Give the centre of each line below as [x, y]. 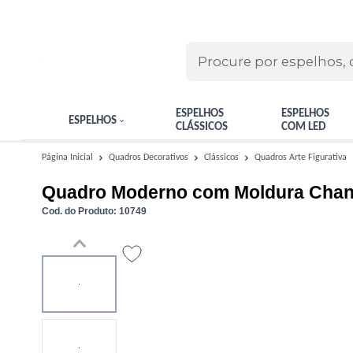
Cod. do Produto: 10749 [94, 211]
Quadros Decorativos [150, 158]
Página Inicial [69, 158]
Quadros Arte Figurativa [301, 158]
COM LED [303, 127]
